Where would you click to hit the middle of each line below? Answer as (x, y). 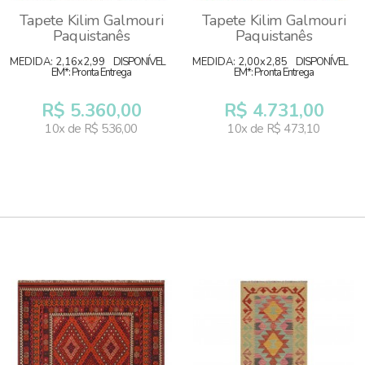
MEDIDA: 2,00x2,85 (240, 62)
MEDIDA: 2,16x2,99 (57, 62)
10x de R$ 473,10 (274, 129)
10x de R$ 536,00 (91, 129)
